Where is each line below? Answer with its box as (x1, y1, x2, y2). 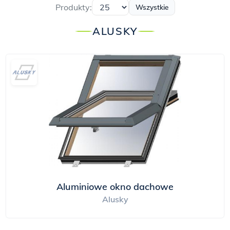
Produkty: (55, 2, 92, 12)
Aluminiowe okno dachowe (56, 181, 174, 193)
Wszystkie (135, 3, 168, 11)
